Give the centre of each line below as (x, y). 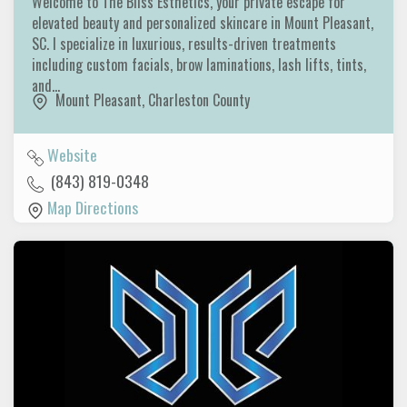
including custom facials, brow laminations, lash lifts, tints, (199, 64)
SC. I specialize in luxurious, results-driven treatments (184, 43)
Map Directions (93, 208)
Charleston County (199, 99)
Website (72, 155)
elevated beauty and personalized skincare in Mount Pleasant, (203, 22)
